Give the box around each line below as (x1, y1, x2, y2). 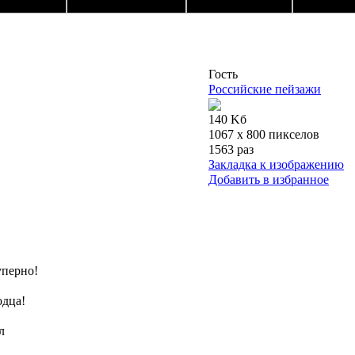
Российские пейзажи (208, 82, 321, 97)
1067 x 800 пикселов (208, 128, 319, 142)
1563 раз (208, 143, 254, 157)
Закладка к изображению (208, 158, 344, 172)
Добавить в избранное (208, 173, 329, 187)
